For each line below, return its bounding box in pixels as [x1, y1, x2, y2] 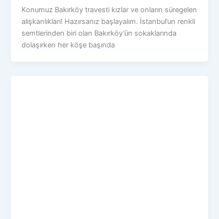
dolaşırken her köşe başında [22, 41, 115, 50]
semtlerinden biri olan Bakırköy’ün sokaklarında [22, 29, 177, 38]
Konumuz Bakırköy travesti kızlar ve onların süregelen [22, 5, 197, 15]
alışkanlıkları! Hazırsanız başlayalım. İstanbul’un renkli [22, 17, 196, 26]
